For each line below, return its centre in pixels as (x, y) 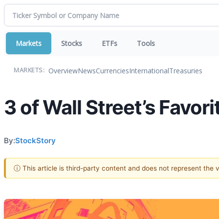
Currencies (112, 70)
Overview (63, 70)
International (149, 70)
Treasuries (186, 70)
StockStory (35, 140)
